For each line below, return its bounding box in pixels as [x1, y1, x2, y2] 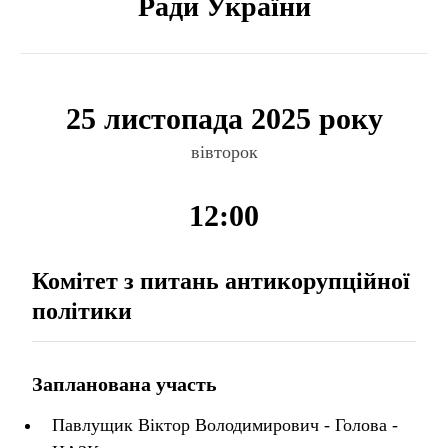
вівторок [190, 142, 258, 162]
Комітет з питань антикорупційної [32, 268, 410, 294]
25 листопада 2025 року [65, 102, 383, 135]
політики [32, 298, 132, 324]
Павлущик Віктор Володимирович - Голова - [52, 415, 398, 435]
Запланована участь [32, 373, 217, 395]
